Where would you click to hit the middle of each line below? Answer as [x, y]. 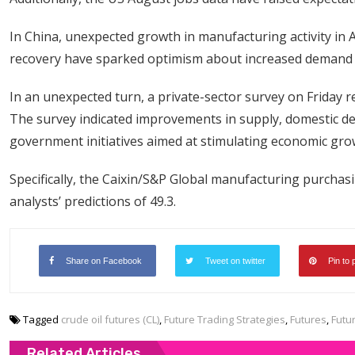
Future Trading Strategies [225, 319]
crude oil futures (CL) [110, 319]
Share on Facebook [104, 261]
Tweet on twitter [235, 261]
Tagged [42, 319]
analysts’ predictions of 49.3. [93, 201]
